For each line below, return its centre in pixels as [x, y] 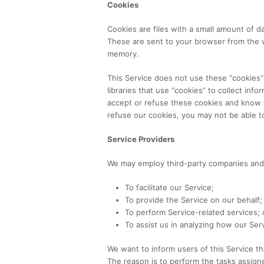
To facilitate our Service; [169, 187]
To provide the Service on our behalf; [194, 199]
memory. [123, 53]
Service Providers [141, 139]
